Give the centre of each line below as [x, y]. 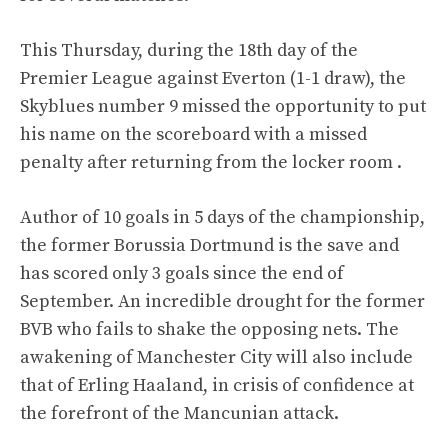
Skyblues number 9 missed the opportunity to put [223, 106]
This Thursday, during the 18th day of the [189, 50]
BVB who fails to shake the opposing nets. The [209, 329]
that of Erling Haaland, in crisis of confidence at [217, 385]
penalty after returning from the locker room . [211, 162]
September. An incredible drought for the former [222, 301]
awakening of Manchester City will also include [216, 357]
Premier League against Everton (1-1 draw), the [213, 78]
